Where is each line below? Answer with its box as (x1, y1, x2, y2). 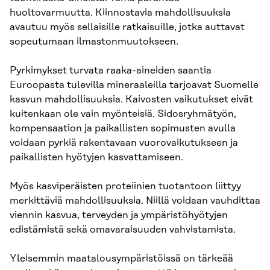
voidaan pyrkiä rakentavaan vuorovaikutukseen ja (10, 137, 238, 148)
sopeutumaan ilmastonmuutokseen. (10, 36, 178, 47)
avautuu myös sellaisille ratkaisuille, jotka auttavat (10, 21, 245, 33)
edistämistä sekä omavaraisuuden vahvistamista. (10, 224, 236, 235)
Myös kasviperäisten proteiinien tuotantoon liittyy (10, 180, 241, 192)
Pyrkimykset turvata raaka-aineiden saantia (10, 64, 212, 76)
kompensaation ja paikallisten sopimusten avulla (10, 122, 236, 134)
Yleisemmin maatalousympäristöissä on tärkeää (10, 253, 233, 264)
